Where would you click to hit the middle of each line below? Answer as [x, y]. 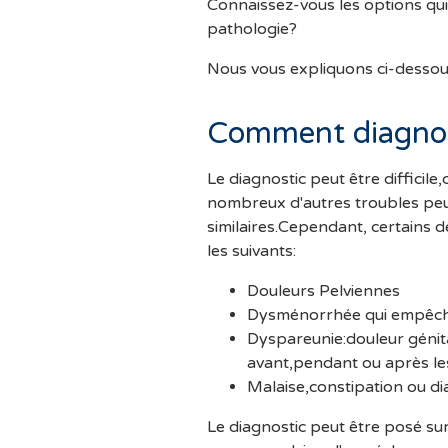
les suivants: [251, 251]
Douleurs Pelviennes [325, 291]
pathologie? [252, 29]
